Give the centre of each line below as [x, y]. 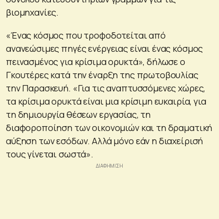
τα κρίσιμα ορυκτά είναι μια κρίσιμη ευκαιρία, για [106, 101]
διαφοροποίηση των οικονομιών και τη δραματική [109, 127]
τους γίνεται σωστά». [50, 154]
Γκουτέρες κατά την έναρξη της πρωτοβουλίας [102, 75]
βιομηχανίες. [33, 12]
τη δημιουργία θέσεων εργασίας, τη [78, 114]
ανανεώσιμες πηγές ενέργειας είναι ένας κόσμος [105, 48]
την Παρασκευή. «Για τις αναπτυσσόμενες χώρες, [106, 88]
